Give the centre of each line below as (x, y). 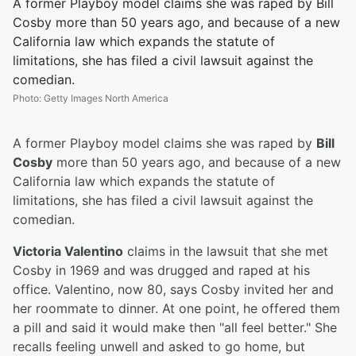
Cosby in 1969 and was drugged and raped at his (161, 271)
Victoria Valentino (68, 252)
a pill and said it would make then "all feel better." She (175, 328)
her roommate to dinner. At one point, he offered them (176, 309)
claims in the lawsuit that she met (226, 252)
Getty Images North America (106, 99)
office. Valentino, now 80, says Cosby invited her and (173, 290)
